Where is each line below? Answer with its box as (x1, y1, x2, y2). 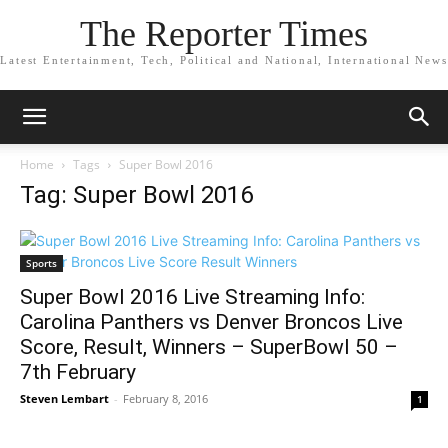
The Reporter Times (80, 14, 368, 55)
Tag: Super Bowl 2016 (20, 181, 253, 209)
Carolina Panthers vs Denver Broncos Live (20, 310, 403, 334)
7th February (20, 360, 136, 384)
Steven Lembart (20, 391, 109, 406)
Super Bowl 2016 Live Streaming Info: (20, 285, 365, 309)
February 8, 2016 (123, 391, 208, 406)
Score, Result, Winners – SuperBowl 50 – (20, 335, 398, 359)
